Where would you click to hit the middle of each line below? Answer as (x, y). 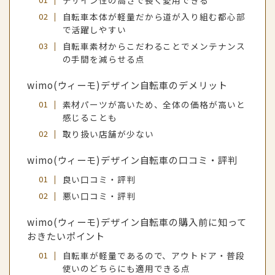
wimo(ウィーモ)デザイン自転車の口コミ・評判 (132, 160)
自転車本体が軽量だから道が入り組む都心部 (154, 17)
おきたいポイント (66, 236)
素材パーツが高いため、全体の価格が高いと (154, 105)
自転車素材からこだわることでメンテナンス (154, 46)
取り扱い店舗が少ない (108, 134)
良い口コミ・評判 (99, 180)
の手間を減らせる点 (103, 59)
